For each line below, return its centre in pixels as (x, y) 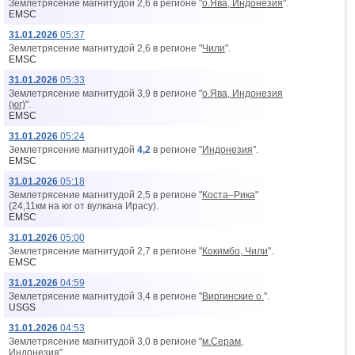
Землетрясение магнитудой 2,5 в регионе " (105, 195)
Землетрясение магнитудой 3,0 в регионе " (105, 342)
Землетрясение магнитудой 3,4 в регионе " (105, 296)
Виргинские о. (233, 296)
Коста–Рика (229, 195)
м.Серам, (223, 342)
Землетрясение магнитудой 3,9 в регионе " (105, 94)
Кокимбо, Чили (235, 251)
